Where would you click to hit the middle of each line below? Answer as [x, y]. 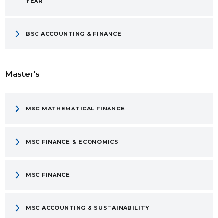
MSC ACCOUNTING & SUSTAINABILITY [88, 208]
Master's [23, 74]
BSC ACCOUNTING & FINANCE [74, 34]
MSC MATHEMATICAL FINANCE [75, 109]
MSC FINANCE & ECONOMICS [72, 142]
